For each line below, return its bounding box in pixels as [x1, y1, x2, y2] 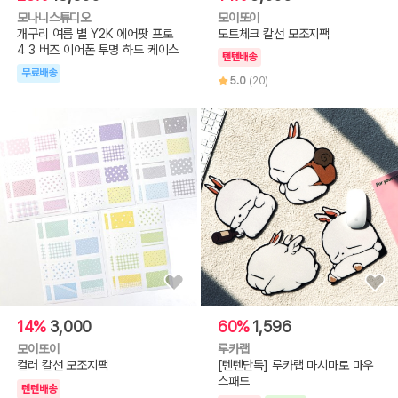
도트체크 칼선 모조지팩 [217, 25, 330, 41]
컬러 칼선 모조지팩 [17, 357, 108, 373]
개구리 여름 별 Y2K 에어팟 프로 [17, 25, 173, 41]
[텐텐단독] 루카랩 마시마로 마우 [217, 357, 374, 373]
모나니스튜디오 [17, 9, 92, 25]
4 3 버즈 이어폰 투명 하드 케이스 [17, 41, 179, 57]
